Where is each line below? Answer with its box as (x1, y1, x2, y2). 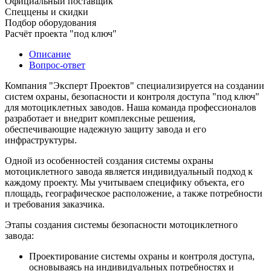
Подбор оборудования (5, 17, 96, 28)
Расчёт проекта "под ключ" (5, 28, 117, 39)
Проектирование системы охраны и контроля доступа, (29, 250, 255, 261)
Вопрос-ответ (29, 59, 85, 70)
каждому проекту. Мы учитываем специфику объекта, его (5, 177, 244, 188)
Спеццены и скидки (5, 6, 88, 17)
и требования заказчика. (5, 198, 105, 209)
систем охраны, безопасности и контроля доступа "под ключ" (5, 91, 260, 102)
